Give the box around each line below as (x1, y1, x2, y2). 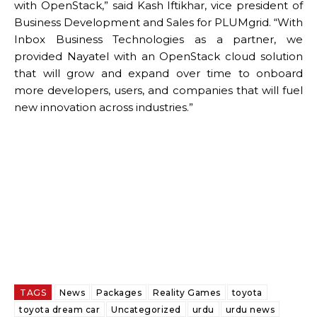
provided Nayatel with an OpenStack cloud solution (14, 49, 303, 63)
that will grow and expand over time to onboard (14, 66, 303, 80)
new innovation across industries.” (14, 100, 193, 114)
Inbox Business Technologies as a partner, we (14, 32, 303, 46)
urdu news (225, 304, 275, 315)
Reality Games (153, 287, 221, 298)
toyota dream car (19, 304, 100, 315)
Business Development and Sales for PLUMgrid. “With (14, 15, 303, 29)
